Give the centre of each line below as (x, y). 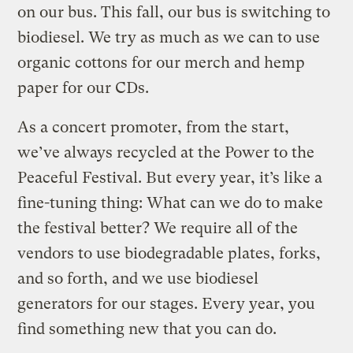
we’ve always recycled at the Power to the (166, 152)
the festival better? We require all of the (158, 228)
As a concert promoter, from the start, (154, 127)
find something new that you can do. (147, 329)
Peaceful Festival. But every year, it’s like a (170, 177)
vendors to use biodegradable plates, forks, (169, 253)
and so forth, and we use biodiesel (138, 278)
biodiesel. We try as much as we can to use (169, 37)
